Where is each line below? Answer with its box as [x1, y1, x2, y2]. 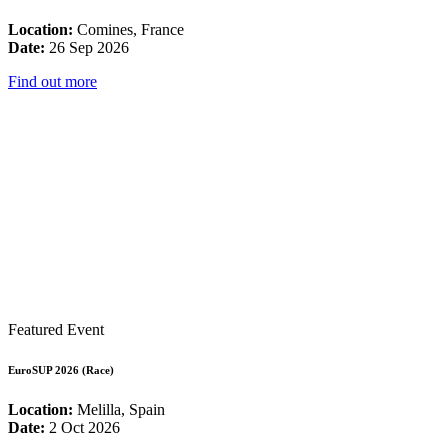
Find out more [8, 72, 97, 90]
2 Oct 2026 [45, 418, 120, 436]
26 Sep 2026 [45, 38, 129, 56]
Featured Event [8, 320, 104, 338]
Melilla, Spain [73, 400, 165, 418]
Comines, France [73, 20, 184, 38]
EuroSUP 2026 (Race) [8, 363, 114, 376]
